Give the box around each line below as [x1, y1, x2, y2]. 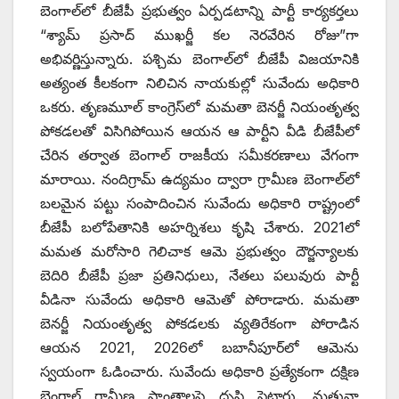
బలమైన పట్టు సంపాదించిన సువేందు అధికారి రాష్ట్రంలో [40, 193, 359, 212]
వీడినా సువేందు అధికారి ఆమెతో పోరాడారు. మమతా [40, 289, 359, 308]
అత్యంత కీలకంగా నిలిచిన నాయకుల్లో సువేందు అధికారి [40, 73, 359, 92]
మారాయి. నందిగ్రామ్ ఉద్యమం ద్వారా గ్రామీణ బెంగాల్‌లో [40, 169, 359, 188]
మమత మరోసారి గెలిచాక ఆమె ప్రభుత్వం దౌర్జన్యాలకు [40, 241, 359, 260]
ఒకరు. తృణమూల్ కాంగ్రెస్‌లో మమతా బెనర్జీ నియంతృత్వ [40, 97, 359, 116]
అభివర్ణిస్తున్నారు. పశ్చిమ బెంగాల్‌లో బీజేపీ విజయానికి [40, 49, 359, 68]
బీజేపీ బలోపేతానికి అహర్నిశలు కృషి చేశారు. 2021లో [40, 217, 359, 236]
